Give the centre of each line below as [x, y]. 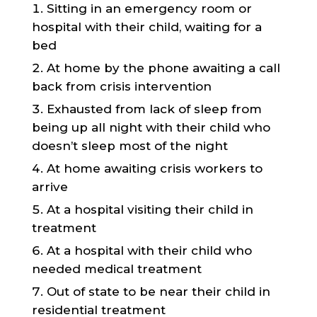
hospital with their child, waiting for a [146, 27]
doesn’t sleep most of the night [129, 146]
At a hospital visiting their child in [150, 209]
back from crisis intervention [121, 86]
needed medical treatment [116, 269]
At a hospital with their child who [149, 250]
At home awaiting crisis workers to [154, 168]
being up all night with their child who [151, 127]
